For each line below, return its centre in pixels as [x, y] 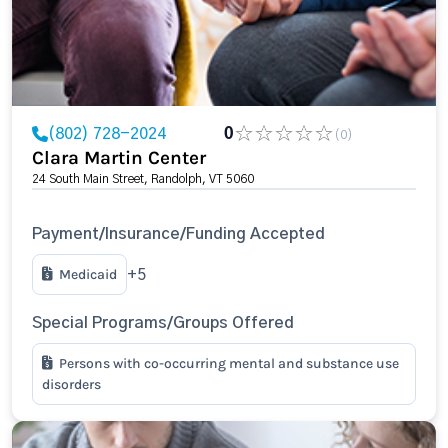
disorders [71, 384]
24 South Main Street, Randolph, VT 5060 [143, 179]
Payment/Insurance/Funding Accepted [178, 234]
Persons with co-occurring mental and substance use [229, 363]
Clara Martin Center [119, 158]
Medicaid [88, 274]
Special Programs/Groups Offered [163, 323]
